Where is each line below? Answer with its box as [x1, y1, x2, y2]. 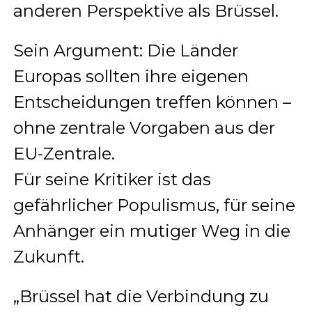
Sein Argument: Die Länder [13, 40, 238, 61]
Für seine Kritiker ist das [13, 169, 211, 189]
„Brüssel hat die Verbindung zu [13, 286, 269, 306]
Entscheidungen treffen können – [13, 91, 291, 112]
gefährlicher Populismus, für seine [13, 194, 295, 215]
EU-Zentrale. [13, 143, 115, 164]
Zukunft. [13, 246, 84, 267]
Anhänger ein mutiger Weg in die [13, 220, 290, 241]
